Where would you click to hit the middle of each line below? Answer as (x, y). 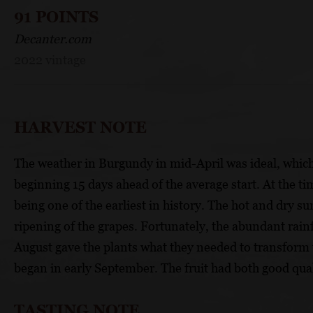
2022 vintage (50, 59)
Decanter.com (53, 38)
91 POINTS (56, 17)
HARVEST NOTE (80, 127)
